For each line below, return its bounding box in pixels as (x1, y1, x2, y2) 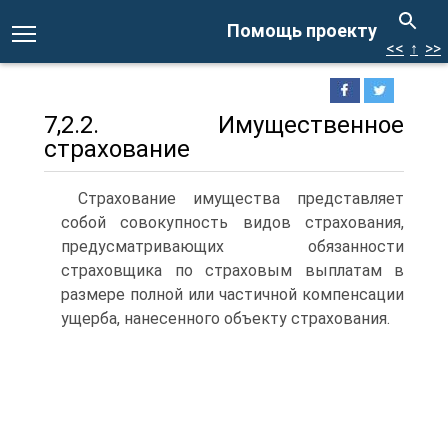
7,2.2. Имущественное (44, 111, 404, 139)
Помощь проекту (227, 20, 377, 41)
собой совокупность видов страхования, (61, 213, 404, 232)
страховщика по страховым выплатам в (61, 261, 404, 280)
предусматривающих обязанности (61, 237, 404, 256)
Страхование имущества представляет (78, 189, 404, 208)
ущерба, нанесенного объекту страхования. (61, 309, 390, 328)
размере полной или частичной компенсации (61, 285, 404, 304)
